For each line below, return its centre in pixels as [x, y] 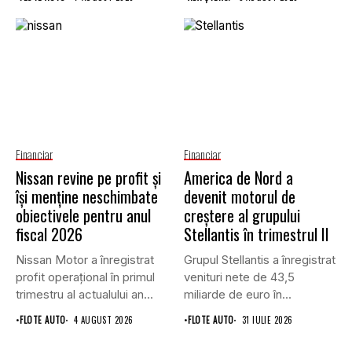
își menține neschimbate [87, 197]
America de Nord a [238, 178]
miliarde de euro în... [238, 295]
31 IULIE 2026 [267, 320]
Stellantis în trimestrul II [257, 235]
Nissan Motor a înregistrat [85, 260]
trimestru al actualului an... [84, 295]
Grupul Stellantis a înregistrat [260, 260]
